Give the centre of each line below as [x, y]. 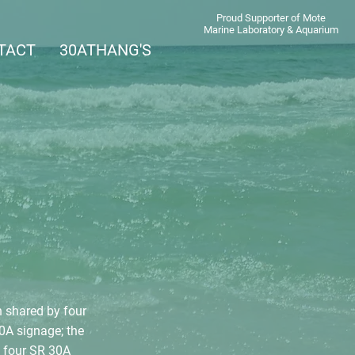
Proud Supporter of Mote [271, 18]
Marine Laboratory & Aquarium [271, 30]
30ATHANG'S [105, 50]
